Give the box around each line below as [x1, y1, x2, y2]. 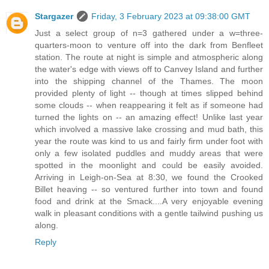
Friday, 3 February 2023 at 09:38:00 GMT [91, 11, 250, 22]
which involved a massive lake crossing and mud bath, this [35, 124, 263, 134]
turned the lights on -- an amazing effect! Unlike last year [35, 112, 263, 122]
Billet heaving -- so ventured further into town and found [35, 184, 263, 195]
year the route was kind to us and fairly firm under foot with [35, 136, 263, 147]
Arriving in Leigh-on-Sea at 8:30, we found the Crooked [35, 172, 263, 183]
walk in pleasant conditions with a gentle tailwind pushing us [35, 208, 263, 219]
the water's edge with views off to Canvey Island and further [35, 64, 263, 74]
